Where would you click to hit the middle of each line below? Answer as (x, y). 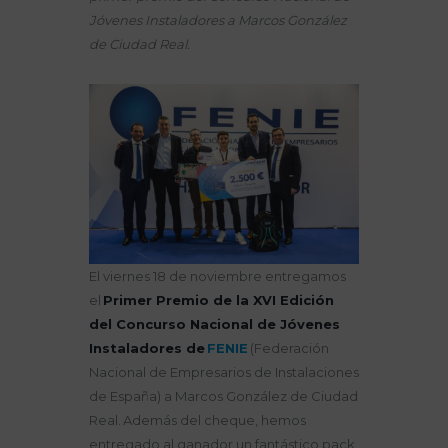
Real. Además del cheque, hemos (197, 420)
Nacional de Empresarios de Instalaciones (224, 372)
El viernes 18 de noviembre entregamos (217, 276)
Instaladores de (148, 348)
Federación (291, 348)
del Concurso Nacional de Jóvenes (214, 324)
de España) (126, 396)
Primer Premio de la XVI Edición (218, 300)
